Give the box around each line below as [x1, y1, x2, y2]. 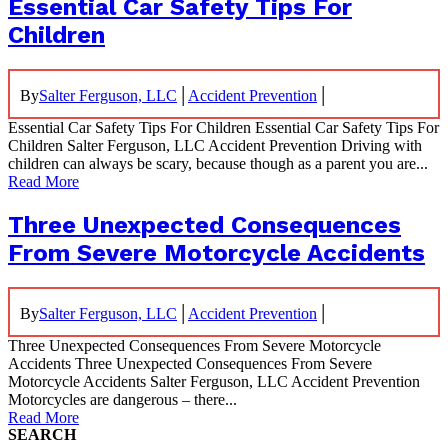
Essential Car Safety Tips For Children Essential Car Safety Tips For [8, 119, 439, 137]
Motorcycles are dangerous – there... [8, 390, 237, 408]
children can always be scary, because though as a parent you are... [8, 155, 428, 173]
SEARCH [8, 425, 76, 443]
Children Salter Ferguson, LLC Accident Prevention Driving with [8, 137, 422, 155]
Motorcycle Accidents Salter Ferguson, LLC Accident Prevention [8, 372, 420, 390]
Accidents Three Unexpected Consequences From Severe [8, 354, 372, 372]
